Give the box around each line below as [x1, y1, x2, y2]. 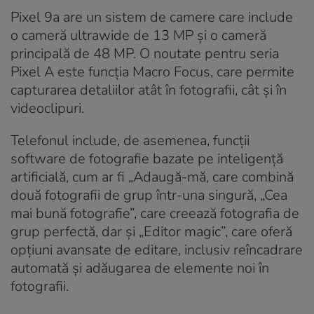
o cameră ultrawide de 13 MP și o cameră [11, 25, 266, 45]
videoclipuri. [11, 98, 84, 118]
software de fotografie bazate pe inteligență [11, 149, 283, 168]
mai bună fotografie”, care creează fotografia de [11, 203, 299, 223]
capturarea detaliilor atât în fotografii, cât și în [11, 80, 287, 100]
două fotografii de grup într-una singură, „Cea [11, 185, 287, 205]
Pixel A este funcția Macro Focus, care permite [11, 62, 294, 81]
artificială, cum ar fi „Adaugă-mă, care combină [11, 167, 294, 186]
